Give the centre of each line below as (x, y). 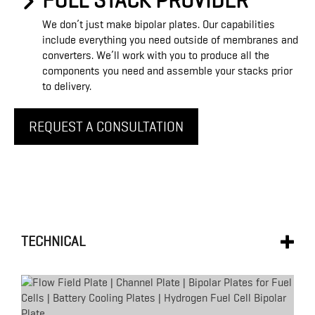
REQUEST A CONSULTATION (106, 127)
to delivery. (67, 87)
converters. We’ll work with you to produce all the (156, 56)
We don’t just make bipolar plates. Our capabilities (159, 25)
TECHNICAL (53, 242)
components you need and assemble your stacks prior (167, 71)
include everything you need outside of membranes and (170, 40)
